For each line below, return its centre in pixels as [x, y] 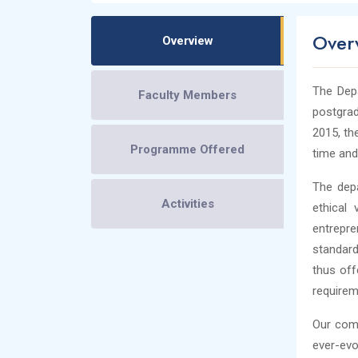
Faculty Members [187, 95]
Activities [187, 204]
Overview [187, 41]
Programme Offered [187, 149]
